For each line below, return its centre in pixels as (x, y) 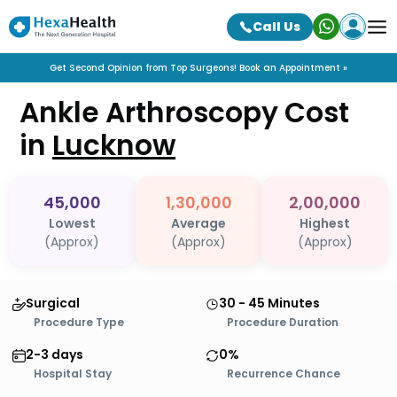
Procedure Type (79, 322)
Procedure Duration (283, 322)
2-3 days (54, 354)
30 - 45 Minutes (269, 303)
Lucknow (114, 145)
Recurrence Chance (284, 374)
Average (198, 223)
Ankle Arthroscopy (149, 113)
